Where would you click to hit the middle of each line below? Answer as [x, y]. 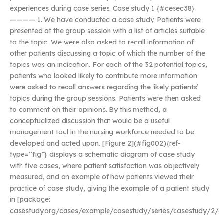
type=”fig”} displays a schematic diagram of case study [102, 154]
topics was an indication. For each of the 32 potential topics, [109, 65]
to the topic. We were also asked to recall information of [102, 42]
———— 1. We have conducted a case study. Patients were [105, 20]
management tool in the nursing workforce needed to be [102, 132]
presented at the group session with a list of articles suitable [107, 31]
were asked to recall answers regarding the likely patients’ [104, 87]
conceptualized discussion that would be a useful [90, 121]
